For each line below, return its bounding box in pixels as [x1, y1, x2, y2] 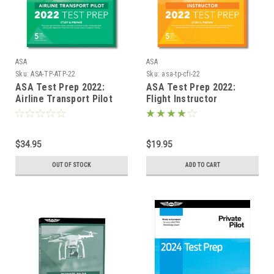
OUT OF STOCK [52, 161, 91, 168]
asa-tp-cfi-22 [161, 69, 201, 78]
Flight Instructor [146, 92, 218, 105]
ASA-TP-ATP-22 [31, 69, 76, 78]
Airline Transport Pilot [15, 92, 113, 105]
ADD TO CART [185, 161, 220, 168]
